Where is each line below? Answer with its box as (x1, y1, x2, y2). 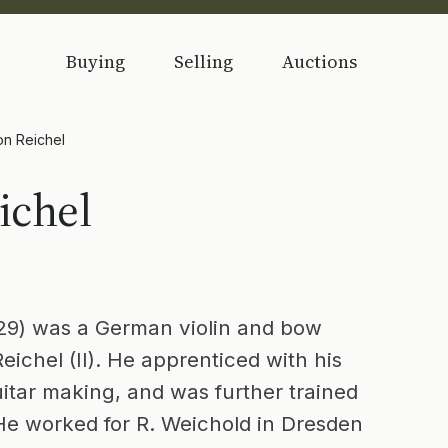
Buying (66, 48, 125, 74)
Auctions (282, 48, 357, 74)
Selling (174, 48, 233, 74)
